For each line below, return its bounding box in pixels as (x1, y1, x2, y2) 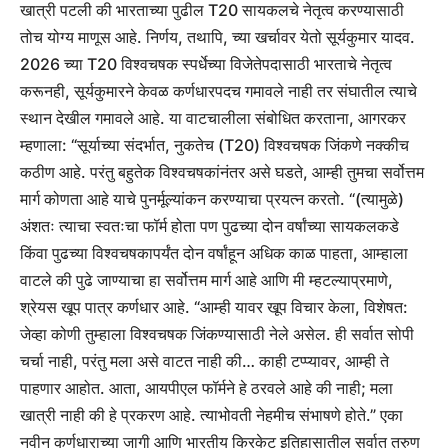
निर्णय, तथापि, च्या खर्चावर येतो (142, 27, 326, 48)
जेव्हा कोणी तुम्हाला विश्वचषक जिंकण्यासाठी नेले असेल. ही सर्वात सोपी (20, 324, 414, 345)
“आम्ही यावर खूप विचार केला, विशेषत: (190, 297, 408, 318)
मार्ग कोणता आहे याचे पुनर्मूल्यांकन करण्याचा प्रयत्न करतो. (20, 189, 345, 210)
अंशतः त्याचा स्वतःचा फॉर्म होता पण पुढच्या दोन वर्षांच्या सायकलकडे (20, 216, 399, 237)
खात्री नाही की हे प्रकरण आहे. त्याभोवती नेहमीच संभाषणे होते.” (20, 405, 376, 426)
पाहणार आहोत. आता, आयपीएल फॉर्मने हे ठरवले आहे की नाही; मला (20, 378, 393, 399)
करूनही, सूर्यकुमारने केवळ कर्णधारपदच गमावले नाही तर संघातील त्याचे (20, 81, 417, 102)
